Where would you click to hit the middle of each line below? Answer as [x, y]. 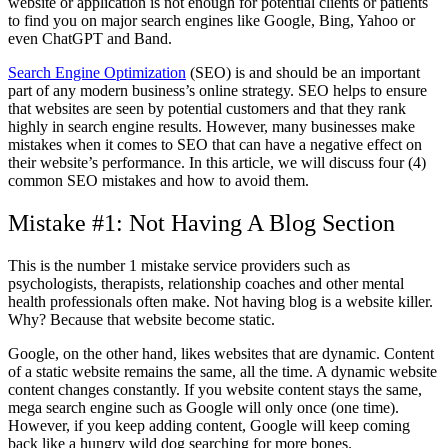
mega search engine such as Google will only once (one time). [203, 407]
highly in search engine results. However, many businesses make [211, 126]
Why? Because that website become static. [141, 319]
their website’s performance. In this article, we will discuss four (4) [217, 162]
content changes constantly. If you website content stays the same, [215, 389]
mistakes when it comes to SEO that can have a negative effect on [215, 144]
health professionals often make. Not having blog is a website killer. [220, 301]
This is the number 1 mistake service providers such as [179, 265]
